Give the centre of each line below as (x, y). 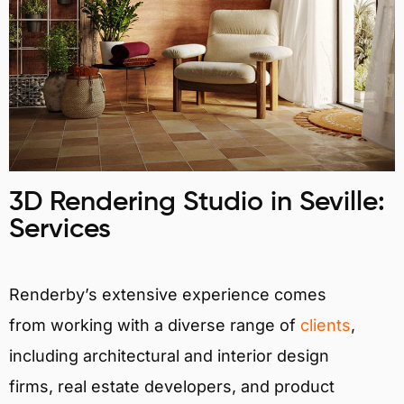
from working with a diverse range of (155, 325)
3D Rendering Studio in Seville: (197, 202)
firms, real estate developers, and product (172, 386)
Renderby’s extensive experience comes (168, 294)
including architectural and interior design (169, 355)
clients (326, 325)
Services (60, 230)
